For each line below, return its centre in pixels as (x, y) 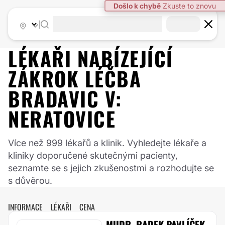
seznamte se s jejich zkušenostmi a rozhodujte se (111, 168)
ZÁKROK (46, 78)
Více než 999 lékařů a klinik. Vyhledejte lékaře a (107, 143)
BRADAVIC (53, 98)
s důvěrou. (30, 181)
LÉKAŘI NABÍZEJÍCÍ (91, 58)
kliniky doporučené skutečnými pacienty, (93, 155)
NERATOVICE (62, 119)
